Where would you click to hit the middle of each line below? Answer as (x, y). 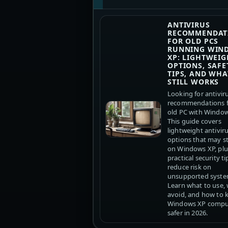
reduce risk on (190, 167)
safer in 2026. (188, 213)
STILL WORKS (193, 82)
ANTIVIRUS (189, 25)
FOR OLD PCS (193, 41)
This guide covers (194, 121)
